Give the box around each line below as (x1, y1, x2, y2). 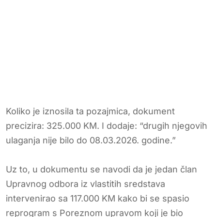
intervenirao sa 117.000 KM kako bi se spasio (6, 193, 189, 203)
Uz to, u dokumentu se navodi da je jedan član (6, 164, 197, 174)
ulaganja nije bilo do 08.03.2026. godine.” (6, 135, 176, 145)
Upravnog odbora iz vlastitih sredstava (6, 178, 165, 189)
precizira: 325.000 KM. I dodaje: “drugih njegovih (6, 120, 207, 131)
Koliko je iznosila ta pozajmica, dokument (6, 106, 175, 116)
